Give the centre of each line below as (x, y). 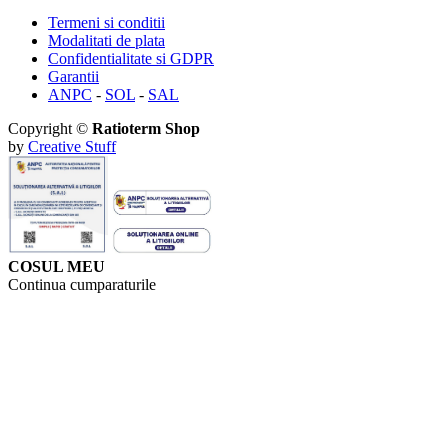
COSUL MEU (56, 266)
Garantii (73, 77)
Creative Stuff (72, 147)
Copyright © (50, 129)
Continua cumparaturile (82, 284)
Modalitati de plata (106, 41)
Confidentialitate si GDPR (131, 59)
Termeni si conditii (106, 23)
